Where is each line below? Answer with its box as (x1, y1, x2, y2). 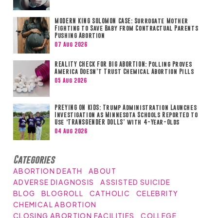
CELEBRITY (136, 189, 179, 198)
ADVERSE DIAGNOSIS (13, 178, 94, 186)
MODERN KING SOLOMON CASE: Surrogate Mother (54, 17, 188, 24)
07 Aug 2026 (54, 40, 88, 48)
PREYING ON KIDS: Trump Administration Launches (54, 104, 197, 111)
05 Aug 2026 (54, 76, 87, 84)
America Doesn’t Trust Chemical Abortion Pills (54, 68, 194, 75)
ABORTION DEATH (13, 166, 83, 175)
